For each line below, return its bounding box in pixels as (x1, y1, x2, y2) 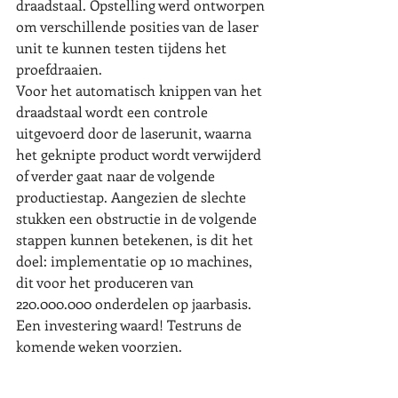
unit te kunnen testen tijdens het (16, 38, 230, 57)
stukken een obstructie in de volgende (16, 209, 260, 227)
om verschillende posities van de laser (16, 17, 262, 36)
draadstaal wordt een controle (16, 102, 211, 121)
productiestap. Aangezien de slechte (16, 187, 250, 206)
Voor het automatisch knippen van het (16, 81, 266, 99)
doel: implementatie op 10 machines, (16, 251, 256, 270)
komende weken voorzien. (16, 337, 182, 355)
